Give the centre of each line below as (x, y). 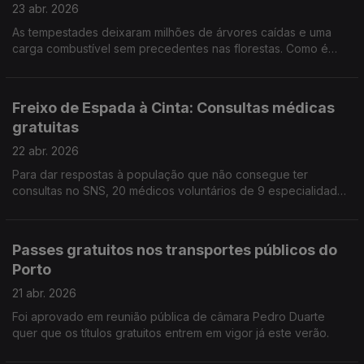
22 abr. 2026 (45, 151)
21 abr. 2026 (44, 293)
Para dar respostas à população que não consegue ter (160, 174)
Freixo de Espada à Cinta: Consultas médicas (173, 108)
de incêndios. (48, 81)
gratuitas (45, 127)
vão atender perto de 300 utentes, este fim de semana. (161, 207)
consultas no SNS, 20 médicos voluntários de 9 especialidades (181, 191)
